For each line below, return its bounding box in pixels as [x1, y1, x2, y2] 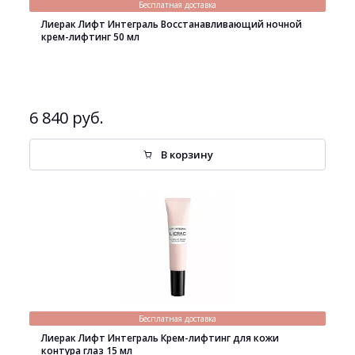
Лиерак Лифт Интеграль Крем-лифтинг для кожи [41, 331, 279, 345]
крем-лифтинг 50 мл [41, 30, 139, 44]
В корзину [161, 147, 213, 162]
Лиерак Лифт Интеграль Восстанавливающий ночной [41, 17, 302, 31]
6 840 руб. [29, 107, 104, 128]
